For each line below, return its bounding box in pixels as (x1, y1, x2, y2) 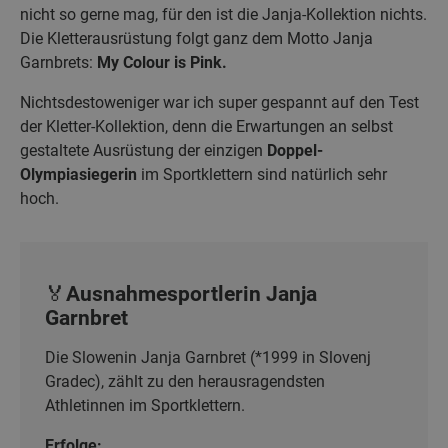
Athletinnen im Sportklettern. (45, 396, 249, 415)
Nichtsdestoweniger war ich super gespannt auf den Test (20, 93, 419, 112)
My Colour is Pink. (97, 53, 227, 72)
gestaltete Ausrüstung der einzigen (20, 141, 267, 160)
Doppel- (267, 141, 323, 160)
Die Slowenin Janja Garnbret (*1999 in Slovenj (45, 348, 371, 367)
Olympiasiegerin (20, 165, 137, 184)
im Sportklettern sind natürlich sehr (137, 165, 387, 184)
